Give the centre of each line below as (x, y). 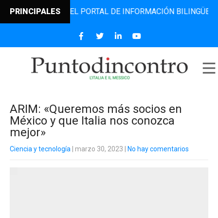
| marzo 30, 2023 (97, 149)
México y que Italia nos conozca (92, 121)
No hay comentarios (158, 149)
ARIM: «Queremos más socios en (96, 109)
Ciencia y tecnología (40, 149)
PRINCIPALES (35, 11)
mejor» (28, 132)
